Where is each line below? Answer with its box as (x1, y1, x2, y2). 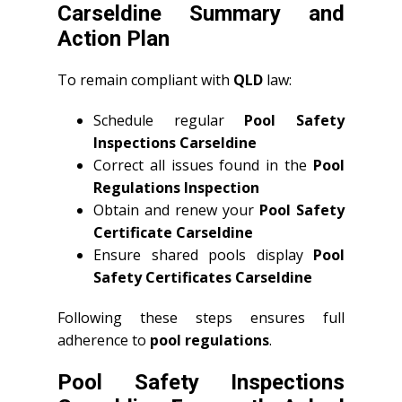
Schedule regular (93, 110, 245, 130)
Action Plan (57, 26, 170, 51)
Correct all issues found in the (93, 155, 313, 175)
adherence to (57, 330, 150, 350)
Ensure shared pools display (93, 245, 313, 265)
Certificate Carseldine (93, 223, 253, 242)
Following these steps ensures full (57, 308, 345, 328)
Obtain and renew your (93, 200, 259, 220)
